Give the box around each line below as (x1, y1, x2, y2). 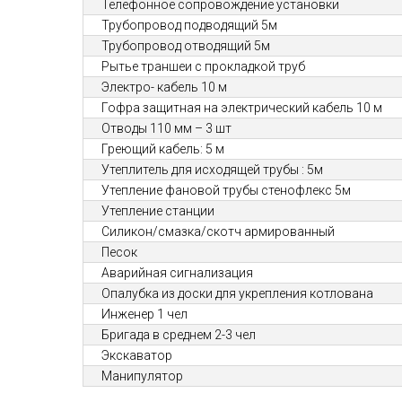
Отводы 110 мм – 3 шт (101, 121, 232, 135)
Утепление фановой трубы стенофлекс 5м (101, 183, 351, 197)
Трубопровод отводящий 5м (101, 39, 270, 53)
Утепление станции (101, 204, 214, 218)
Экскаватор (101, 348, 172, 363)
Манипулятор (101, 369, 183, 383)
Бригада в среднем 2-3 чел (101, 328, 256, 342)
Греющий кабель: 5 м (101, 142, 224, 156)
